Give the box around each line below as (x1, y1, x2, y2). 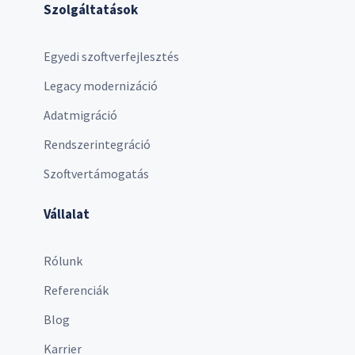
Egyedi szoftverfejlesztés (44, 48, 179, 64)
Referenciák (44, 281, 109, 298)
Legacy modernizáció (44, 77, 158, 94)
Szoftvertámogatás (44, 165, 149, 181)
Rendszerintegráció (44, 136, 151, 152)
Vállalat (44, 204, 90, 223)
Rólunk (44, 252, 82, 269)
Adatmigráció (44, 106, 117, 123)
